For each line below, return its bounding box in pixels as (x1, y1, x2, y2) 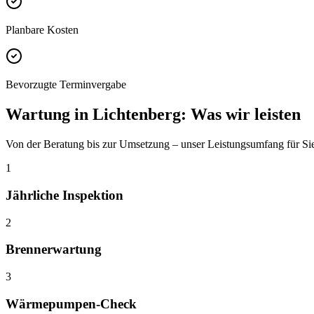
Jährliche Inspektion (6, 187, 123, 203)
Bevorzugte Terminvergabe (6, 78, 126, 91)
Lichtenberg (93, 105, 181, 124)
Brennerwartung (6, 242, 102, 257)
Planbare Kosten (6, 24, 78, 36)
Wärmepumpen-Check (6, 296, 137, 311)
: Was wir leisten (181, 105, 301, 124)
